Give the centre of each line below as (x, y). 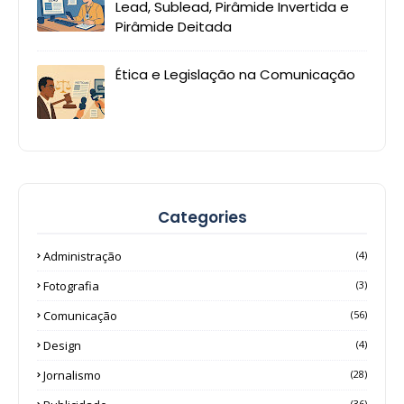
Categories (202, 218)
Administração (83, 257)
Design (62, 346)
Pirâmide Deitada (174, 27)
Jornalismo (72, 376)
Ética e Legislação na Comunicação (235, 75)
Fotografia (71, 286)
